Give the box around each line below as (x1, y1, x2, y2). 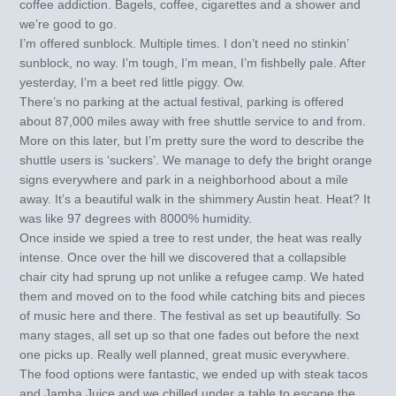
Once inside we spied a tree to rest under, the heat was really (19, 230, 362, 245)
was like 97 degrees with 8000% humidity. (19, 210, 253, 225)
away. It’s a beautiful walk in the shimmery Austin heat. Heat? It (19, 191, 371, 206)
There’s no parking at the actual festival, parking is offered (19, 94, 345, 109)
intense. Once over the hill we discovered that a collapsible (19, 249, 347, 264)
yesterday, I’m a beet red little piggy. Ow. (19, 74, 246, 89)
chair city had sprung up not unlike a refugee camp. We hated (19, 269, 365, 284)
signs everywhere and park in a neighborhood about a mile (19, 171, 349, 187)
